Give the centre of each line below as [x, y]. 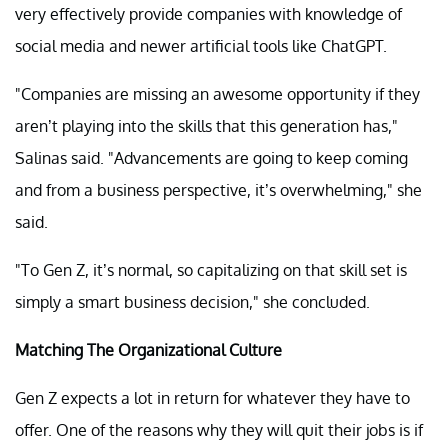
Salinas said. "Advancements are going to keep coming [211, 158]
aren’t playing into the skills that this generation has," [206, 126]
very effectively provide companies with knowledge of [208, 14]
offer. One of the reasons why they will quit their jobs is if [219, 430]
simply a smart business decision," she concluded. [192, 302]
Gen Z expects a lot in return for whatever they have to [212, 398]
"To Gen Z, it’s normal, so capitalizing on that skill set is [211, 270]
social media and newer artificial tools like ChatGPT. [201, 46]
